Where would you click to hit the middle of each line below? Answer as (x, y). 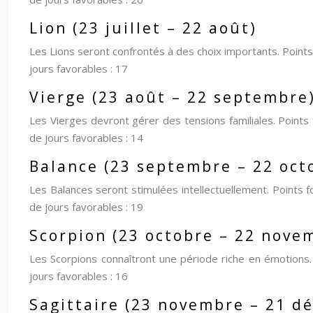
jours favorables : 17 (79, 68)
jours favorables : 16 (79, 276)
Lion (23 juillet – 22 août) (143, 28)
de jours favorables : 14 (86, 138)
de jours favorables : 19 (86, 207)
